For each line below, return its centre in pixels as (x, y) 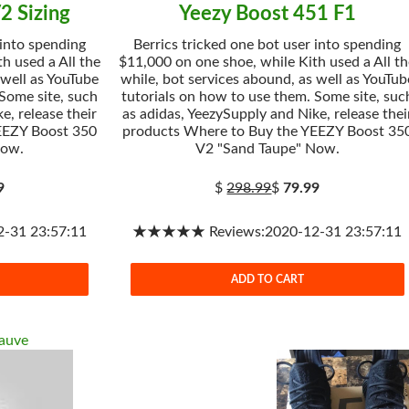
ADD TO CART (267, 279)
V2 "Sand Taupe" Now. (267, 149)
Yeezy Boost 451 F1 (267, 14)
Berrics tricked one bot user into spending (267, 45)
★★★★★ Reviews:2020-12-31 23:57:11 (267, 232)
